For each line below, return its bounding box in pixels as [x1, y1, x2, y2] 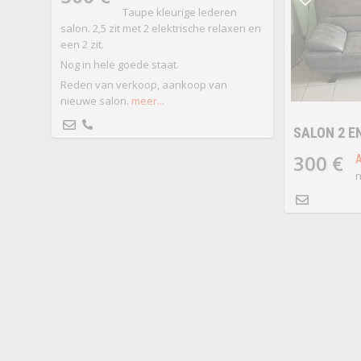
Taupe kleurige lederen [122, 5, 237, 20]
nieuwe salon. [60, 93, 129, 109]
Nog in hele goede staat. [60, 57, 179, 73]
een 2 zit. [60, 37, 104, 52]
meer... [131, 93, 164, 109]
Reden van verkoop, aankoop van [60, 77, 227, 93]
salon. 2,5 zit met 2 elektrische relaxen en [60, 21, 261, 36]
